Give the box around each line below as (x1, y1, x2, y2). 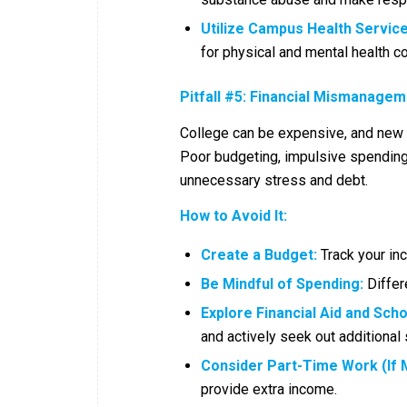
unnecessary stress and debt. (180, 171, 368, 189)
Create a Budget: (201, 245, 317, 263)
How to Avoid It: (180, 207, 287, 225)
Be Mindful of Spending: (201, 274, 363, 293)
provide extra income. (201, 380, 337, 398)
